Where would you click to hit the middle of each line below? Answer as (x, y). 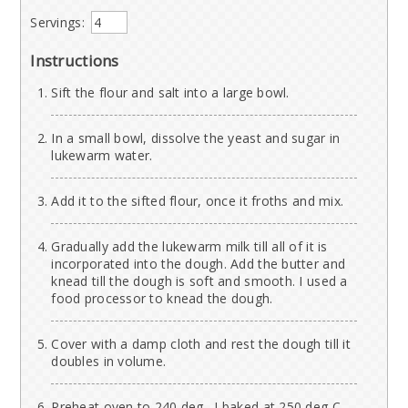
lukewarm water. (102, 156)
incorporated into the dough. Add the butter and (199, 264)
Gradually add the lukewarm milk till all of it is (189, 247)
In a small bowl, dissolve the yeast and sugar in (196, 138)
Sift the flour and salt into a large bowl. (170, 93)
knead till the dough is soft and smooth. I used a (199, 281)
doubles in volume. (109, 362)
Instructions (75, 61)
